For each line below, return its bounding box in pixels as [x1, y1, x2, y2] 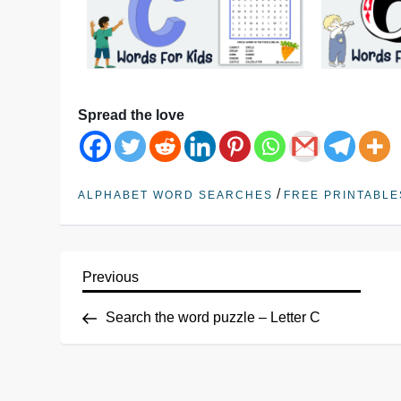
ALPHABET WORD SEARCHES [78, 189, 274, 202]
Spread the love [78, 107, 185, 124]
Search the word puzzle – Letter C [106, 309, 321, 325]
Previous [82, 269, 140, 286]
